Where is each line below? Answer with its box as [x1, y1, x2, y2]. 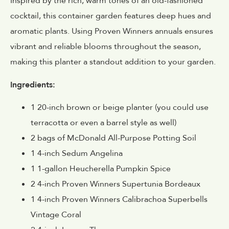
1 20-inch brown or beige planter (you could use [31, 102, 209, 113]
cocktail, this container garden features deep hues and [10, 10, 211, 22]
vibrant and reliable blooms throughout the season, [10, 41, 201, 53]
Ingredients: [10, 79, 55, 90]
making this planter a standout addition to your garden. [10, 56, 216, 68]
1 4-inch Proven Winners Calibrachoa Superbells [31, 194, 208, 205]
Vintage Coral [31, 209, 83, 221]
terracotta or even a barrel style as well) [31, 117, 176, 129]
